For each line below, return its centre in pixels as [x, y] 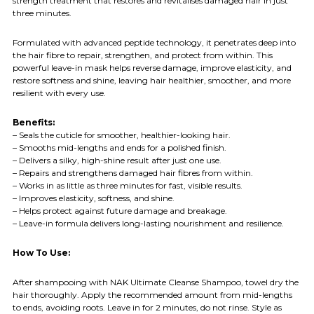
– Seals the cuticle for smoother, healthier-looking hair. [122, 135]
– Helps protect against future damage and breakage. [120, 210]
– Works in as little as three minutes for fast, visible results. [128, 185]
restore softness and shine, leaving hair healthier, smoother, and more [152, 80]
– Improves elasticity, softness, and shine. [94, 198]
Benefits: [34, 122]
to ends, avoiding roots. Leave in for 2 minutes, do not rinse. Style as [147, 307]
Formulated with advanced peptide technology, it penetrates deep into [154, 42]
